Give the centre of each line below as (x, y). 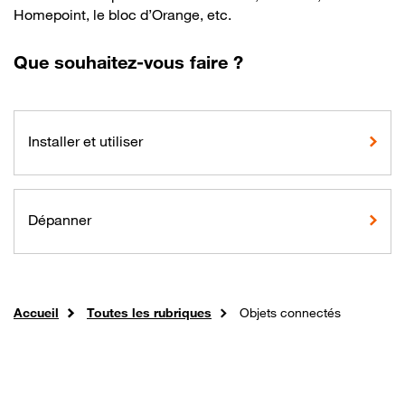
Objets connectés (290, 312)
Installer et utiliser (85, 141)
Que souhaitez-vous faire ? (128, 62)
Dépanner (60, 220)
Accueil (36, 312)
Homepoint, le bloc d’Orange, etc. (122, 14)
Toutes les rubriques (149, 312)
